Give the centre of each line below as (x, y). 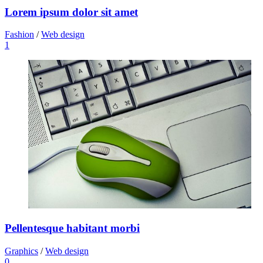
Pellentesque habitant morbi (72, 228)
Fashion (19, 35)
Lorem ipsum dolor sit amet (71, 12)
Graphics (21, 251)
